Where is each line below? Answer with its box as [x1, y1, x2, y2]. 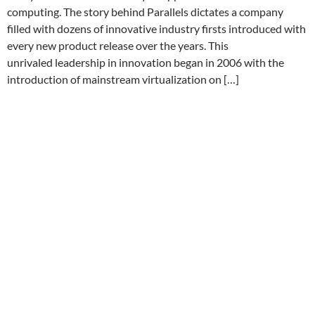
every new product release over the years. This [7, 39, 229, 52]
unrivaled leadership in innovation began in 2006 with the [7, 56, 284, 69]
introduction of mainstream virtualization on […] [7, 72, 239, 86]
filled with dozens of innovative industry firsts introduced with [7, 22, 306, 35]
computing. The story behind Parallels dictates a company [7, 5, 283, 18]
